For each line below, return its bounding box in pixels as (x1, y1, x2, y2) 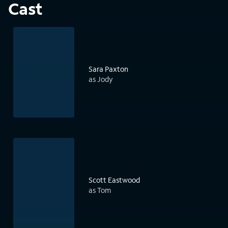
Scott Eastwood (89, 175, 140, 185)
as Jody (89, 74, 113, 84)
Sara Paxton (89, 64, 128, 74)
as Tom (89, 185, 111, 195)
